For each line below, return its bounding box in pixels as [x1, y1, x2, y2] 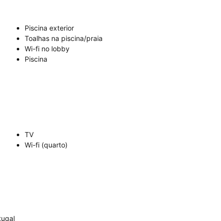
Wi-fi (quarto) [25, 141, 68, 149]
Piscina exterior [25, 24, 74, 32]
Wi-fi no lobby [25, 44, 70, 53]
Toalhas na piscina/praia [25, 34, 103, 42]
